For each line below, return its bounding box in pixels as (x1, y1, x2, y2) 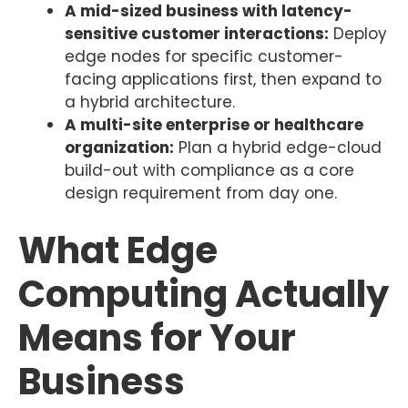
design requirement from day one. (65, 182, 337, 205)
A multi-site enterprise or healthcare (65, 114, 363, 137)
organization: (65, 137, 174, 159)
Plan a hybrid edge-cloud (174, 137, 382, 159)
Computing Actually (18, 268, 389, 320)
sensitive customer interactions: (65, 23, 329, 46)
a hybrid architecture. (65, 91, 235, 114)
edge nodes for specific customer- (65, 46, 343, 68)
